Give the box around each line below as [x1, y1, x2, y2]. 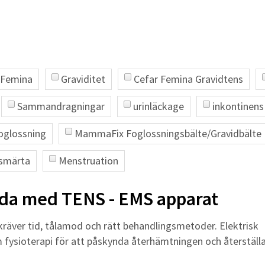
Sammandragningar [17, 99, 105, 113]
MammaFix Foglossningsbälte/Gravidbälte [75, 127, 261, 140]
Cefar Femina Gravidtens [134, 72, 243, 86]
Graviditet [61, 72, 105, 86]
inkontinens [212, 99, 264, 113]
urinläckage [133, 99, 184, 113]
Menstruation [59, 154, 118, 167]
